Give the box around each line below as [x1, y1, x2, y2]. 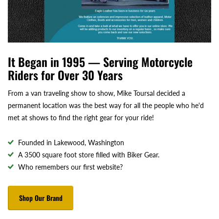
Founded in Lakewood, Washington [18, 138, 124, 147]
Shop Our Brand [19, 193, 63, 203]
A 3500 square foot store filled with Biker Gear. [18, 151, 159, 159]
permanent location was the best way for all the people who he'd [8, 101, 204, 110]
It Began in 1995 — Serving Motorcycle [8, 52, 193, 70]
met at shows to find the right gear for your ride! [8, 113, 154, 122]
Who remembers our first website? [18, 163, 123, 172]
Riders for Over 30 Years [8, 66, 123, 84]
